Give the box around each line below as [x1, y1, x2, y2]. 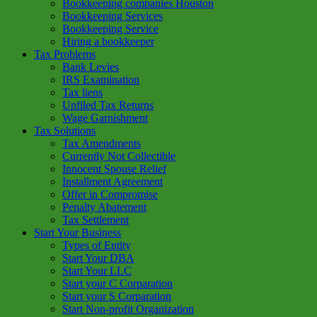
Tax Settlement [62, 213, 129, 226]
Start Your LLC [62, 264, 132, 277]
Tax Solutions [34, 124, 96, 137]
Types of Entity [62, 238, 131, 251]
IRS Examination [62, 73, 139, 86]
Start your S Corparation [62, 289, 171, 302]
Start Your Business [34, 226, 121, 238]
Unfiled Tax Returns [62, 98, 154, 111]
